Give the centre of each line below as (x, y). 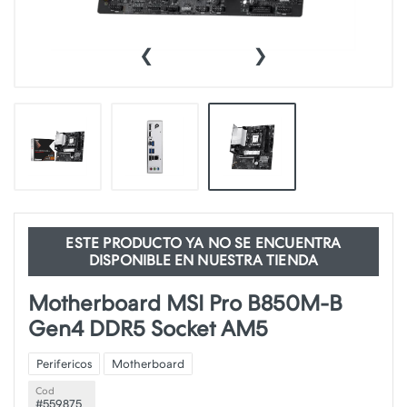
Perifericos (64, 364)
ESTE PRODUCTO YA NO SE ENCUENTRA (203, 243)
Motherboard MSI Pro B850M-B (185, 303)
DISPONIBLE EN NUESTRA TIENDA (203, 260)
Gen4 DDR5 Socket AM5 (148, 329)
